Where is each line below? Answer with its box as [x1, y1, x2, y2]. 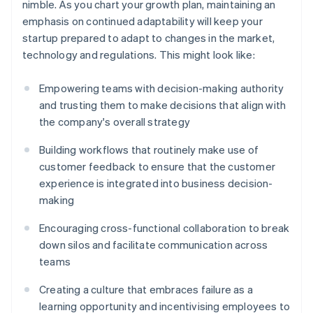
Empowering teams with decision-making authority [39, 81, 284, 96]
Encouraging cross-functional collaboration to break [39, 221, 290, 235]
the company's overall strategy [39, 115, 190, 129]
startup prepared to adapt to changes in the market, [22, 31, 275, 45]
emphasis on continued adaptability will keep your [22, 14, 263, 29]
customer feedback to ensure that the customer [39, 159, 276, 174]
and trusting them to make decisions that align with [39, 98, 286, 112]
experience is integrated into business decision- [39, 176, 273, 191]
